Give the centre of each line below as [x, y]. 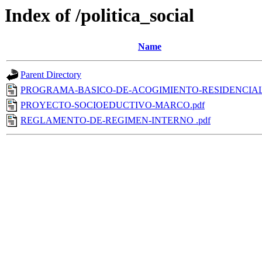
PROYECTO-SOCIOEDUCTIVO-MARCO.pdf [113, 105]
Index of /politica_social [99, 15]
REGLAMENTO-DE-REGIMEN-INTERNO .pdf [116, 120]
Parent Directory [51, 75]
